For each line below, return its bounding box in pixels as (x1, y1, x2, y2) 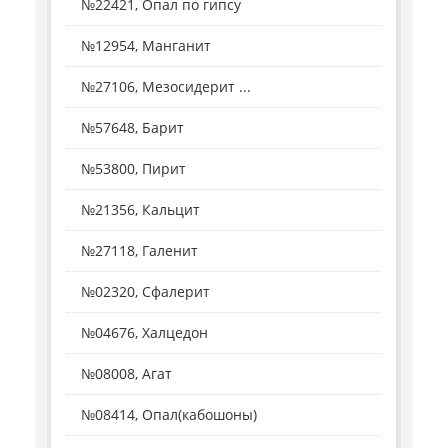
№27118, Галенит (81, 241, 198, 261)
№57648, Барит (81, 118, 184, 138)
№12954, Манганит (81, 36, 211, 56)
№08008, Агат (81, 364, 172, 384)
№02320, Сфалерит (81, 282, 210, 302)
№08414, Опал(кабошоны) (81, 405, 257, 425)
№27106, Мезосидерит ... (81, 77, 251, 97)
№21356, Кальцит (81, 200, 200, 220)
